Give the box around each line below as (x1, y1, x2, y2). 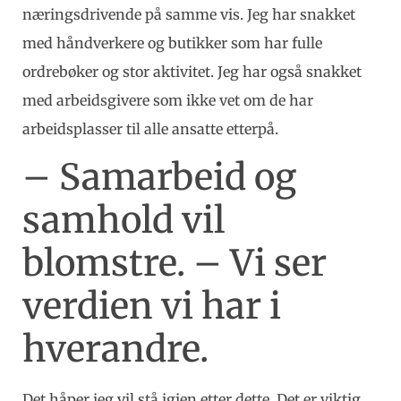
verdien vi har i (22, 284, 281, 329)
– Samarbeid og (22, 155, 296, 200)
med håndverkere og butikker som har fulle (22, 33, 322, 52)
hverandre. (22, 327, 209, 372)
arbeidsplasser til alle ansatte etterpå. (22, 119, 278, 138)
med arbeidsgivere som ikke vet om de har (22, 90, 313, 109)
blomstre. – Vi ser (22, 241, 327, 286)
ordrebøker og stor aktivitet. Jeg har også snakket (22, 62, 362, 81)
